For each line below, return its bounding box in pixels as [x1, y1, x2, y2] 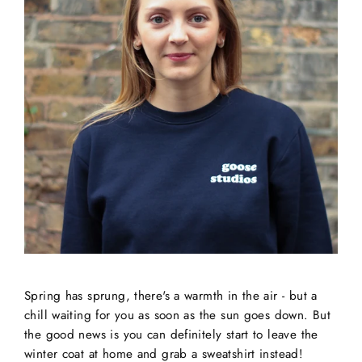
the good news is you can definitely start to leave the [24, 326, 318, 343]
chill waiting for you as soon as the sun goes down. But [24, 306, 331, 324]
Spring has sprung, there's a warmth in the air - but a [24, 287, 318, 305]
